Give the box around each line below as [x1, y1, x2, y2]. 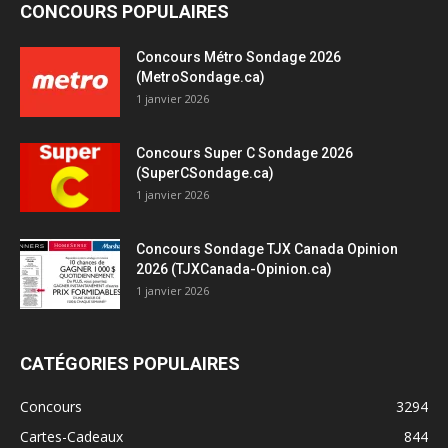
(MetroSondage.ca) [136, 69, 265, 86]
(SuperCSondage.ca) [136, 165, 274, 182]
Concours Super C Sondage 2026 [136, 145, 353, 162]
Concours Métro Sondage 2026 [136, 49, 341, 66]
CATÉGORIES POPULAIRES [20, 353, 240, 375]
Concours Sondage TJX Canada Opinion [136, 241, 398, 258]
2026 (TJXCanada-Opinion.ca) [136, 261, 332, 278]
